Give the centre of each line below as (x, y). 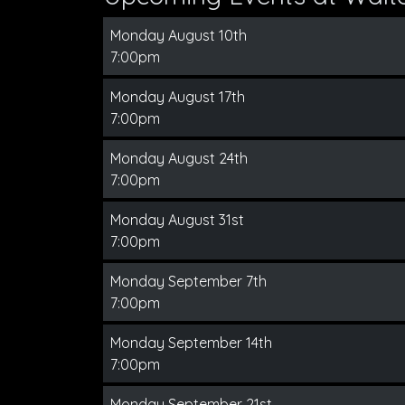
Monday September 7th (188, 281)
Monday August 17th (178, 97)
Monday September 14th (191, 343)
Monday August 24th (179, 158)
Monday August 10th (179, 35)
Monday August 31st (177, 220)
